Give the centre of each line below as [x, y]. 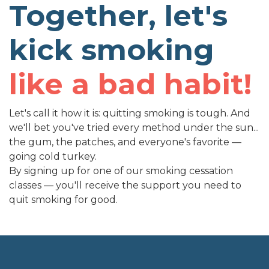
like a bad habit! [130, 84]
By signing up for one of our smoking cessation [121, 171]
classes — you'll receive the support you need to [125, 185]
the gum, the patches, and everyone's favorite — [125, 142]
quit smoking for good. [63, 200]
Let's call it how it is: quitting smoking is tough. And [130, 113]
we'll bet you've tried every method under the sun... [134, 128]
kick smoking [112, 50]
